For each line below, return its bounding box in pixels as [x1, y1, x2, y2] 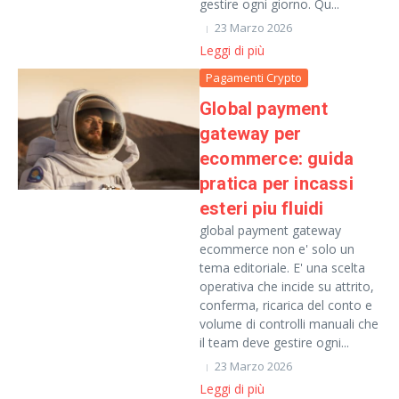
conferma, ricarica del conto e [199, 297, 372, 313]
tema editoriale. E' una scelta [199, 259, 365, 276]
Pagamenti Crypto [206, 69, 302, 85]
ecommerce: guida [199, 148, 354, 169]
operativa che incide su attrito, [199, 278, 374, 295]
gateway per [199, 123, 302, 144]
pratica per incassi [199, 173, 354, 194]
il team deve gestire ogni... [199, 334, 349, 351]
